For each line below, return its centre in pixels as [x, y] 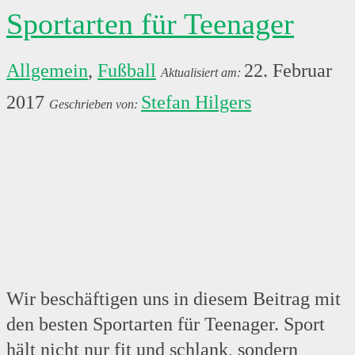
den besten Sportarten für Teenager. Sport [166, 324]
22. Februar [288, 71]
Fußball [127, 71]
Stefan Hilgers [196, 103]
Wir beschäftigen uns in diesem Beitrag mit [174, 299]
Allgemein [47, 71]
